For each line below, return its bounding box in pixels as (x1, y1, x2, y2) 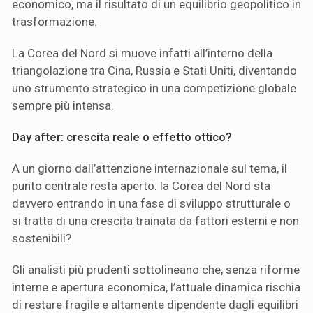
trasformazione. (12, 14, 97, 29)
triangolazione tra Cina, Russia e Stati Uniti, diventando (12, 63, 297, 78)
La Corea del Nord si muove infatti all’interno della (12, 45, 272, 60)
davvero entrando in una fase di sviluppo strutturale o (12, 196, 291, 210)
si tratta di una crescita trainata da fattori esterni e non (12, 213, 299, 228)
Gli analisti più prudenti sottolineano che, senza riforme (12, 262, 300, 277)
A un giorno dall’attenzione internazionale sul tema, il (12, 161, 287, 175)
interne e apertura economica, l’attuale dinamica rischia (12, 279, 300, 294)
